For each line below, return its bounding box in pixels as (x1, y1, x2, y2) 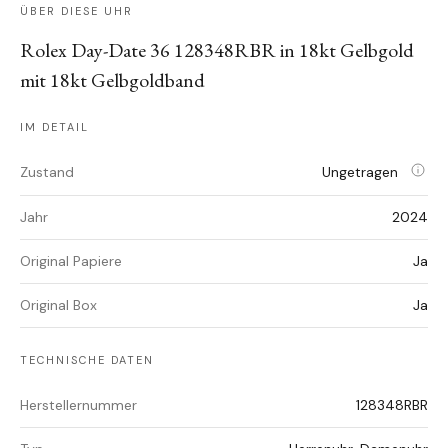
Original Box (20, 296, 97, 315)
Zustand (20, 163, 74, 182)
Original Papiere (20, 252, 122, 271)
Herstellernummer (20, 396, 137, 415)
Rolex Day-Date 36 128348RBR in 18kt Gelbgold (20, 37, 414, 64)
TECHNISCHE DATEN (20, 353, 154, 368)
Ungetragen (322, 163, 402, 182)
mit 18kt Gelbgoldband (20, 67, 205, 94)
